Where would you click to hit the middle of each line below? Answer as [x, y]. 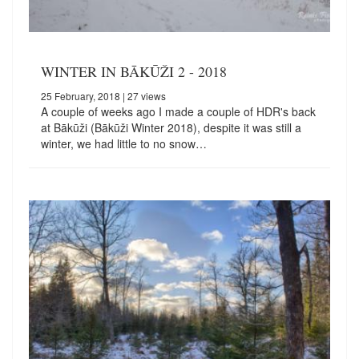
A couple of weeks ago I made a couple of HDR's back [178, 112]
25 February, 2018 [81, 96]
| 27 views [143, 96]
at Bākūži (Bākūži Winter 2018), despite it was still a [171, 128]
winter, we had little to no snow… [124, 144]
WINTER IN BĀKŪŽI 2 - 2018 [134, 72]
